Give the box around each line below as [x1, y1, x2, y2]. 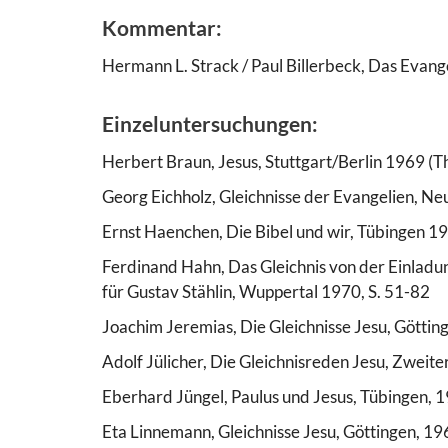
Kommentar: [102, 14, 222, 40]
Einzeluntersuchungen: [102, 110, 318, 136]
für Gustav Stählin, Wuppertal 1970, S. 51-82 [102, 280, 430, 302]
